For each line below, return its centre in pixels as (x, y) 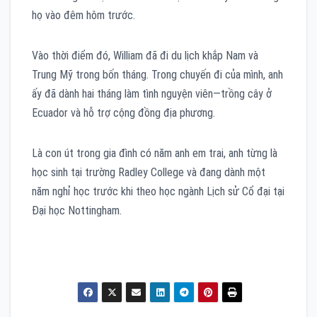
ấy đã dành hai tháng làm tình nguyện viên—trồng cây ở (152, 93)
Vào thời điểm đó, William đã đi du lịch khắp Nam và (145, 55)
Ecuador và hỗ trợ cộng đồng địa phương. (123, 113)
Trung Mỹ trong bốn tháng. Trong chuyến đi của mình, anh (157, 74)
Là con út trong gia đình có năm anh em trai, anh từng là (155, 153)
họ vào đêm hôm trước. (83, 15)
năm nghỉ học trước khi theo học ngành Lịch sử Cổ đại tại (158, 191)
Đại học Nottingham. (77, 210)
